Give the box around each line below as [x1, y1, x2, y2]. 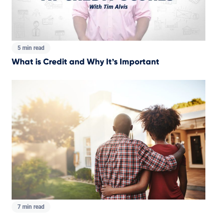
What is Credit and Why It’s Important [12, 57, 159, 66]
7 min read [17, 203, 45, 211]
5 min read [17, 44, 45, 51]
